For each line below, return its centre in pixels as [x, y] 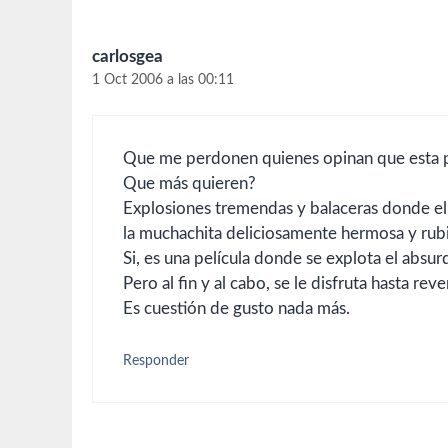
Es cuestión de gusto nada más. [236, 309]
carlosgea [127, 56]
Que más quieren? [189, 184]
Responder [156, 360]
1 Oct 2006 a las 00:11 [163, 79]
